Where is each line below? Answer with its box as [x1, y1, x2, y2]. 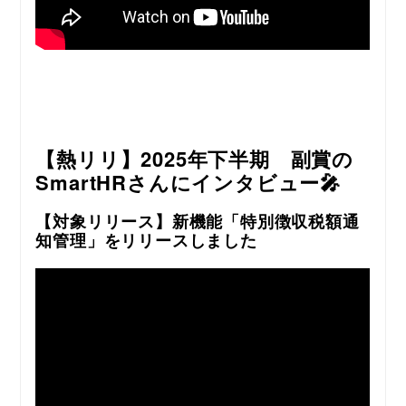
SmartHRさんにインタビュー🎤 [35, 167, 341, 197]
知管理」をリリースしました [35, 227, 257, 252]
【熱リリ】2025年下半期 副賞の [35, 143, 353, 173]
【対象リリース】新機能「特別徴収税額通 [35, 208, 360, 233]
